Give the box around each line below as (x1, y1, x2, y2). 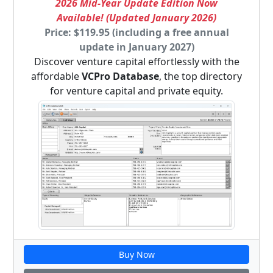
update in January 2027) (79, 40, 194, 54)
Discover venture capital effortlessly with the (34, 55, 239, 69)
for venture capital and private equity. (50, 84, 223, 98)
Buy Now (118, 249, 155, 260)
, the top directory (159, 69, 242, 83)
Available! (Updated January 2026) (57, 11, 216, 25)
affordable (31, 69, 82, 83)
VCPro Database (82, 69, 159, 83)
